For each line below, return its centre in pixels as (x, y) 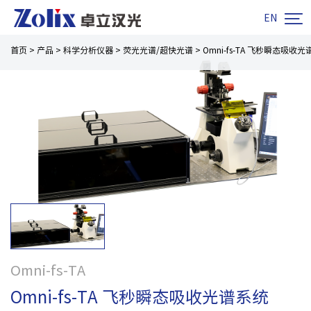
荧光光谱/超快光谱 (158, 50)
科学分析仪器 (88, 50)
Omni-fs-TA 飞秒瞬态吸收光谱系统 (140, 297)
